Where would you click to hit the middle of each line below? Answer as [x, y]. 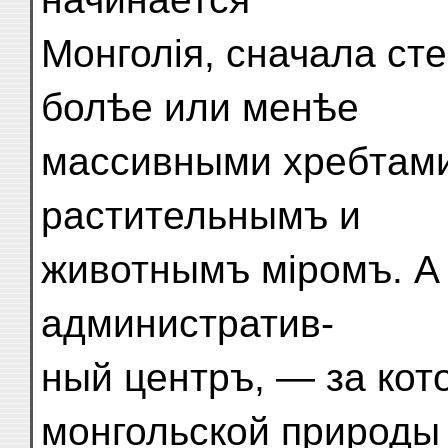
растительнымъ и [201, 215]
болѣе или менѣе [200, 107]
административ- [187, 323]
